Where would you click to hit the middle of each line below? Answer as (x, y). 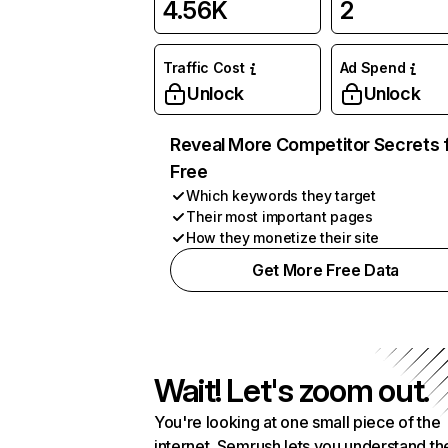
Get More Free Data (325, 270)
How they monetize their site (283, 237)
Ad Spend (372, 67)
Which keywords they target (281, 195)
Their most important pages (279, 216)
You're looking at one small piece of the (297, 422)
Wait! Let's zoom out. (292, 390)
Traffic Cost (204, 67)
